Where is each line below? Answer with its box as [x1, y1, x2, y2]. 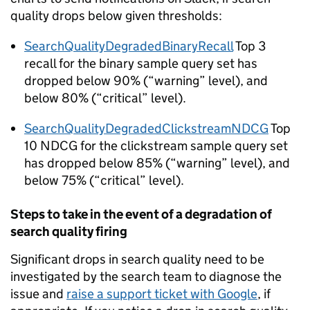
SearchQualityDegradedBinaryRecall [24, 38, 233, 54]
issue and [10, 286, 66, 302]
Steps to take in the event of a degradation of [10, 206, 272, 222]
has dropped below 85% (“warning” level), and [24, 155, 290, 171]
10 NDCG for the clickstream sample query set [24, 138, 288, 154]
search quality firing [10, 224, 127, 239]
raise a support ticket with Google [66, 286, 257, 302]
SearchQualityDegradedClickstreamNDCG [24, 120, 268, 136]
